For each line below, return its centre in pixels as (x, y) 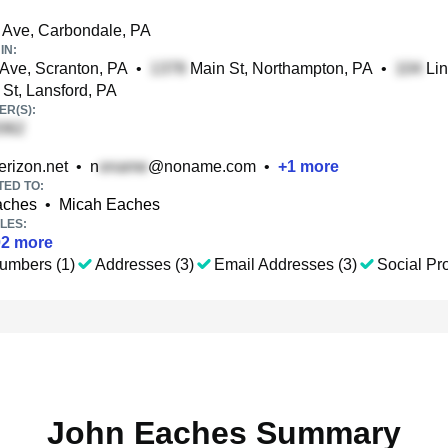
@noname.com (202, 166)
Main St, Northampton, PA (279, 68)
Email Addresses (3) (285, 264)
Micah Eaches (109, 204)
